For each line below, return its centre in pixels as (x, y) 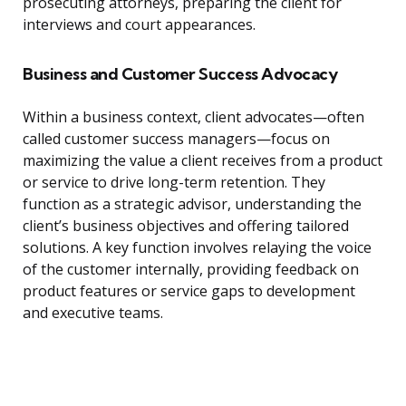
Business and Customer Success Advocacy (180, 74)
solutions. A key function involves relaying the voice (197, 248)
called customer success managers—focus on (176, 139)
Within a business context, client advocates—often (193, 117)
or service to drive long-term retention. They (174, 183)
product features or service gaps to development (189, 291)
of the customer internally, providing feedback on (191, 270)
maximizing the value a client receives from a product (203, 161)
